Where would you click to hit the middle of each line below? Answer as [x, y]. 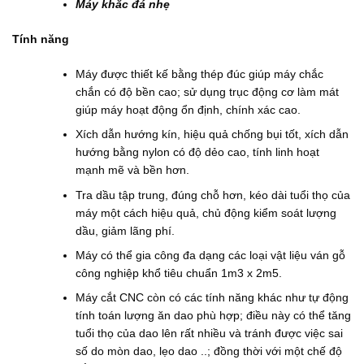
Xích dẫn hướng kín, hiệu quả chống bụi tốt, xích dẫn [212, 134]
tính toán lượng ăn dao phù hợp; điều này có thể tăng [214, 316]
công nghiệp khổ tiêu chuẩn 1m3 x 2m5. [179, 273]
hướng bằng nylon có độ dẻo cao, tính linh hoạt [198, 152]
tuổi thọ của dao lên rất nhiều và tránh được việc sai [210, 334]
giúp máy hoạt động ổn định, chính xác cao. [188, 109]
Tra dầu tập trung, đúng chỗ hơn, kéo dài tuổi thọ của [213, 195]
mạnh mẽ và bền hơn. [133, 170]
